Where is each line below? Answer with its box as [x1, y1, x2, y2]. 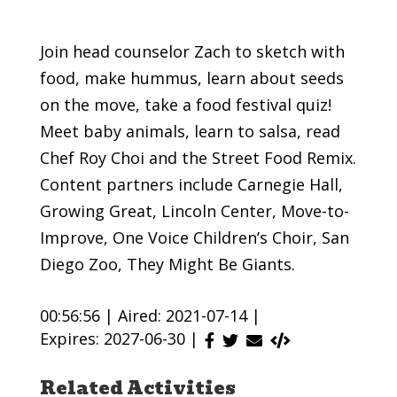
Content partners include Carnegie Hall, [39, 173, 343, 195]
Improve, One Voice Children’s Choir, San [39, 226, 349, 248]
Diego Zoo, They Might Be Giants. [39, 253, 295, 275]
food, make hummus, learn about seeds [39, 66, 344, 89]
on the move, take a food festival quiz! [39, 93, 331, 115]
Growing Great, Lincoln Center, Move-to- [39, 199, 349, 222]
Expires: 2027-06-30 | [39, 327, 198, 349]
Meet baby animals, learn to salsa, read [39, 120, 340, 142]
